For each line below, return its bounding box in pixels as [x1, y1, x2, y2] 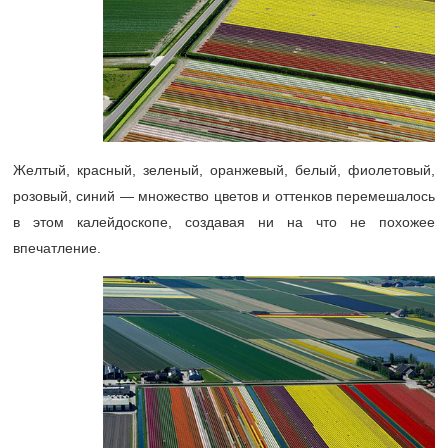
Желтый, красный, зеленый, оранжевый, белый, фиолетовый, [13, 161, 435, 178]
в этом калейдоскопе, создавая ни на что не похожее [13, 213, 435, 230]
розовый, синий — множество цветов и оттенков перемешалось [13, 187, 435, 204]
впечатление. [13, 239, 101, 256]
